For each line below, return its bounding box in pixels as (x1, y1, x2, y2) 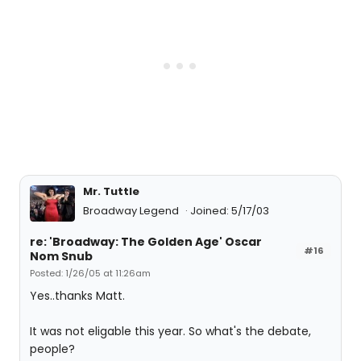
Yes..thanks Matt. (30, 288, 125, 305)
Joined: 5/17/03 (190, 203, 269, 219)
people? (30, 341, 75, 358)
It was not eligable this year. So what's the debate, (30, 323, 311, 340)
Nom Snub (30, 248, 93, 265)
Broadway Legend (83, 203, 181, 219)
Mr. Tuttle (83, 184, 139, 199)
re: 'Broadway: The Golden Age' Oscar (30, 234, 262, 251)
